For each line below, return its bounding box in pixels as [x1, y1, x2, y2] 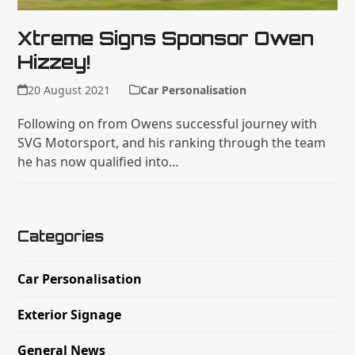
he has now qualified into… [17, 152, 180, 170]
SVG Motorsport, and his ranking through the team [17, 133, 326, 151]
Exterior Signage [17, 305, 122, 323]
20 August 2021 [27, 82, 110, 97]
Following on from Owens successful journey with [17, 114, 318, 132]
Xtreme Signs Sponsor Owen [17, 25, 315, 50]
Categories [17, 227, 105, 245]
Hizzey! [17, 49, 91, 74]
